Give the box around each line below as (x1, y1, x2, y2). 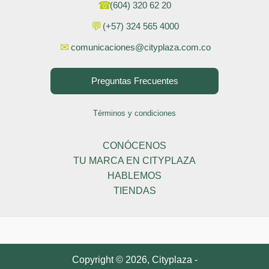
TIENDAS (113, 186, 156, 196)
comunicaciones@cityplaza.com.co (70, 42, 211, 53)
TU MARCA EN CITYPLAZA (73, 156, 196, 166)
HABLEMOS (107, 171, 162, 181)
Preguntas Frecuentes (91, 76, 178, 86)
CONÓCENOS (103, 141, 166, 151)
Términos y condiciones (93, 109, 176, 118)
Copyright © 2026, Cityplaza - (71, 255, 198, 265)
